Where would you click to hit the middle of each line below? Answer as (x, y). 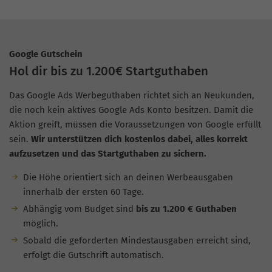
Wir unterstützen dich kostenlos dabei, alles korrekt (139, 139)
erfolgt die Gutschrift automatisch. (93, 255)
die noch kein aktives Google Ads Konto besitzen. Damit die (131, 110)
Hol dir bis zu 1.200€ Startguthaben (109, 71)
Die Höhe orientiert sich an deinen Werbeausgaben (128, 178)
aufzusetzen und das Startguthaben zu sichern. (108, 154)
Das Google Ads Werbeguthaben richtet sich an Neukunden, (132, 96)
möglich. (40, 224)
